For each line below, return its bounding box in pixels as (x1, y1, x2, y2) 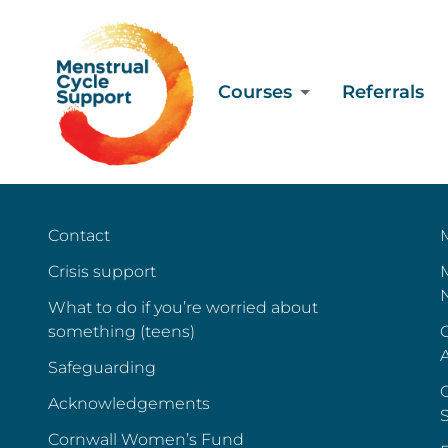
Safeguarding (48, 358, 156, 377)
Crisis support (48, 262, 156, 281)
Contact (48, 226, 110, 245)
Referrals (342, 81, 424, 103)
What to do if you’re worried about (48, 298, 318, 317)
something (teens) (48, 322, 195, 341)
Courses (218, 81, 292, 103)
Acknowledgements (48, 394, 210, 413)
